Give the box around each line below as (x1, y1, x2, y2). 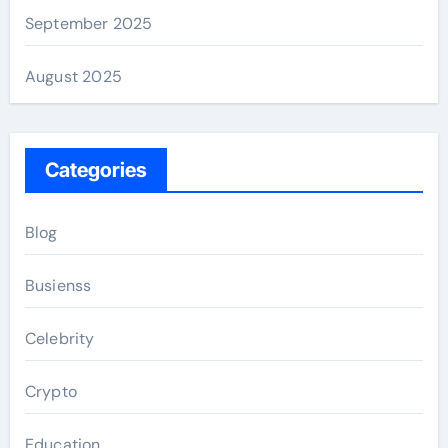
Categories (44, 157, 147, 182)
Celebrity (24, 327, 95, 349)
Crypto (24, 380, 77, 402)
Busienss (24, 274, 92, 296)
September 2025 (24, 12, 153, 34)
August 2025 (24, 65, 122, 87)
